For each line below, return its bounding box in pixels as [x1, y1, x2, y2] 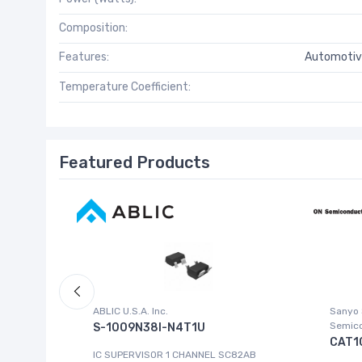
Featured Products [59, 153, 210, 173]
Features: [59, 50, 109, 65]
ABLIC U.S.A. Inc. [93, 305, 168, 318]
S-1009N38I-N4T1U [93, 321, 205, 335]
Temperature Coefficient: [59, 79, 191, 94]
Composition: [59, 21, 128, 36]
